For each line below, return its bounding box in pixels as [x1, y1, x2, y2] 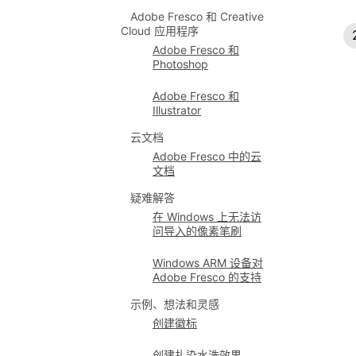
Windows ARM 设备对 [153, 256, 263, 269]
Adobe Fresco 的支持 [153, 270, 261, 284]
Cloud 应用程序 [121, 24, 199, 37]
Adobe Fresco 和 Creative [130, 10, 264, 23]
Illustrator [153, 103, 201, 117]
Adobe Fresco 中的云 [153, 149, 261, 163]
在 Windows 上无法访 [153, 210, 261, 223]
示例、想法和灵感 [130, 297, 219, 311]
